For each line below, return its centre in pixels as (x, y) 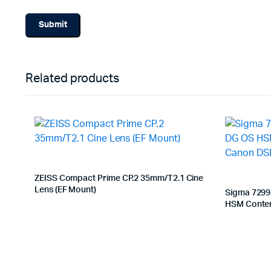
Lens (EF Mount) (65, 190)
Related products (72, 78)
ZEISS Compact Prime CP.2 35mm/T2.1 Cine (119, 178)
